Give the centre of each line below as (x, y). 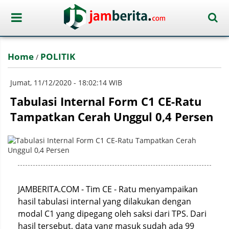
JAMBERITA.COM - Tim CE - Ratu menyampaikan (108, 189)
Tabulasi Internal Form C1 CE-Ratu (106, 101)
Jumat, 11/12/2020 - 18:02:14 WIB (66, 83)
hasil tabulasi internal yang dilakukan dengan (105, 201)
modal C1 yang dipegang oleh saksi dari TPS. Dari (112, 214)
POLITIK (58, 56)
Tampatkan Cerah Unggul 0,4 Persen (112, 117)
